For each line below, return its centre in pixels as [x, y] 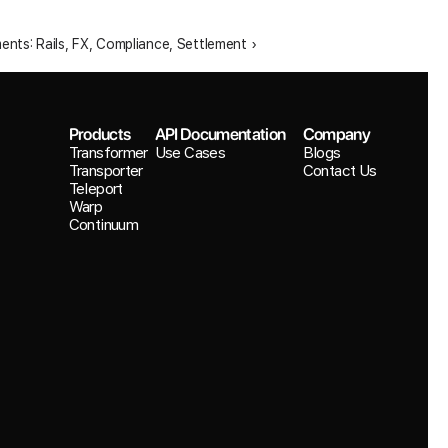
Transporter [105, 170]
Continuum [103, 224]
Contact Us [339, 170]
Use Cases [190, 152]
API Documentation [220, 133]
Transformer [108, 152]
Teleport [95, 188]
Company [336, 133]
